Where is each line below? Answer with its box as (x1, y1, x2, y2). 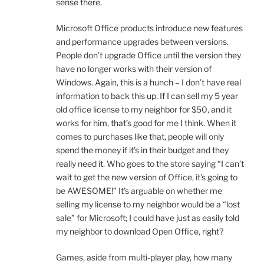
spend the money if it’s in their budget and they (56, 145, 229, 156)
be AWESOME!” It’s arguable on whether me (56, 186, 222, 196)
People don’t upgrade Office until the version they (56, 50, 241, 61)
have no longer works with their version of (56, 64, 212, 74)
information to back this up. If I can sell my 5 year (56, 91, 238, 101)
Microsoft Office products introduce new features (56, 23, 243, 34)
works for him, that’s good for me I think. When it (56, 118, 236, 128)
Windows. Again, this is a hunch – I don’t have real (56, 77, 241, 88)
